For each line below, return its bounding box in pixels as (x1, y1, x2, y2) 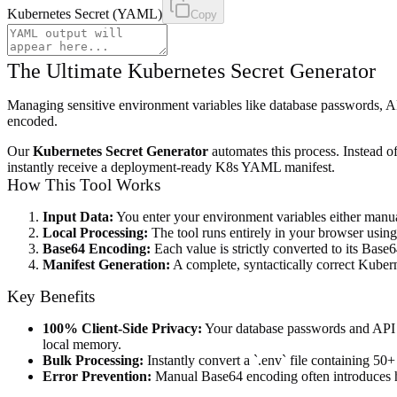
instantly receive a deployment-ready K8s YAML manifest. (7, 159, 335, 175)
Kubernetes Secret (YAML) (7, 5, 162, 21)
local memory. (43, 336, 121, 352)
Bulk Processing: (43, 352, 144, 368)
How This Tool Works (7, 175, 160, 194)
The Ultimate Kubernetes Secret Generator (7, 58, 376, 82)
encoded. (7, 113, 58, 128)
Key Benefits (7, 286, 95, 306)
